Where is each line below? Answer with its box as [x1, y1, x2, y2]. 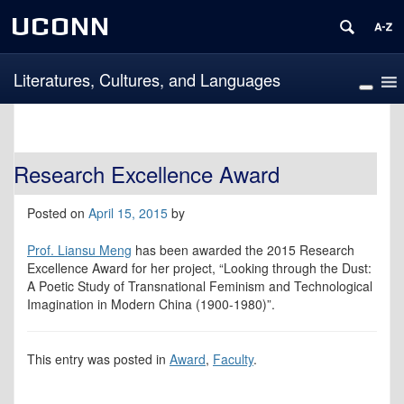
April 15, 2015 [88, 204, 168, 223]
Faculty [213, 350, 253, 369]
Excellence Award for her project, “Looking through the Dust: [27, 259, 372, 278]
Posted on [27, 204, 88, 223]
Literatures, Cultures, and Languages [13, 67, 280, 91]
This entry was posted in [27, 350, 170, 369]
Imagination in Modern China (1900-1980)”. [27, 295, 275, 314]
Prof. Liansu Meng [27, 241, 132, 260]
